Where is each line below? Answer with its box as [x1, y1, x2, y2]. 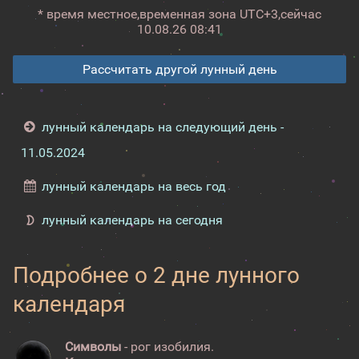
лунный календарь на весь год [42, 179, 227, 194]
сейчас [280, 6, 321, 22]
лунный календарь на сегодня [42, 212, 224, 228]
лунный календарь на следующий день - [42, 119, 284, 135]
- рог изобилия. [121, 339, 214, 354]
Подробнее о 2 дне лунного [13, 262, 300, 288]
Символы [65, 339, 121, 354]
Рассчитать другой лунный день [82, 62, 277, 77]
